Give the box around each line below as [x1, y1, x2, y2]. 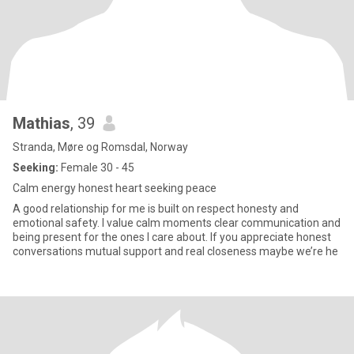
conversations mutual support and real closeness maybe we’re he [13, 245, 338, 258]
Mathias [13, 114, 70, 133]
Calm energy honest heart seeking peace [13, 182, 217, 194]
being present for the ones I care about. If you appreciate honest [13, 231, 331, 243]
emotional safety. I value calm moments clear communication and [13, 217, 341, 229]
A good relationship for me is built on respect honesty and [13, 202, 299, 215]
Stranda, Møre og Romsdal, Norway [13, 141, 188, 153]
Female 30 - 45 [58, 161, 134, 174]
